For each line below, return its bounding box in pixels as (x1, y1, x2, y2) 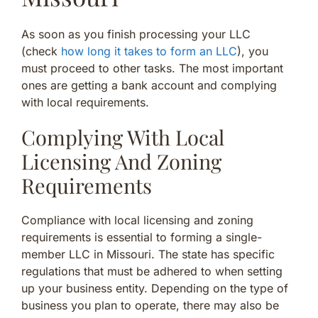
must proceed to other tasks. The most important (21, 60, 283, 75)
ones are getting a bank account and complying (21, 77, 277, 92)
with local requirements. (21, 94, 149, 109)
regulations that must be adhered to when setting (21, 263, 283, 278)
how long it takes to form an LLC (61, 43, 237, 58)
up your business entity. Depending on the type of (21, 280, 288, 295)
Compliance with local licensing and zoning (21, 212, 253, 227)
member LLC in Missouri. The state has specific (21, 246, 275, 261)
